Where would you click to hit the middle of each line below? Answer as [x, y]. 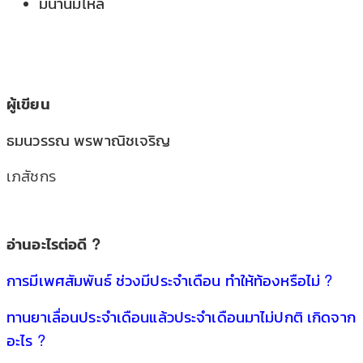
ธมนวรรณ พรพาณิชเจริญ [91, 139]
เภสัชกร [31, 175]
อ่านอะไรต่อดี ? [56, 243]
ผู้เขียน [28, 103]
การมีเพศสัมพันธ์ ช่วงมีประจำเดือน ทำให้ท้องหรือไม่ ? [170, 280]
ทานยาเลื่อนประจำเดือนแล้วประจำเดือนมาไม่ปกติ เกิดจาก [181, 316]
